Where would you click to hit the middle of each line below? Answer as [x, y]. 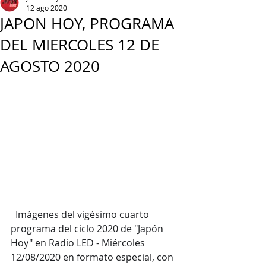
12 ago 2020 [47, 8]
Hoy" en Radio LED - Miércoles [79, 243]
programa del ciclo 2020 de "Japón [88, 228]
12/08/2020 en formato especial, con [93, 257]
